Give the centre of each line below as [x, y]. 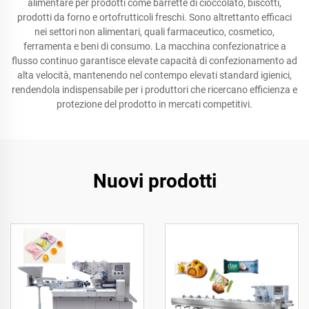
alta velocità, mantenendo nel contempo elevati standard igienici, [154, 75]
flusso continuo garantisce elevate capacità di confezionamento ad [154, 61]
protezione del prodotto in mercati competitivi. [154, 104]
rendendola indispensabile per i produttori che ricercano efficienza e [154, 90]
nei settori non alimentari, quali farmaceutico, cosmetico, [154, 32]
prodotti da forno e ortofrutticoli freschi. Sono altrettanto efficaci [154, 17]
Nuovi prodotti [154, 181]
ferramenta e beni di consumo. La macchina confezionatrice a [154, 46]
